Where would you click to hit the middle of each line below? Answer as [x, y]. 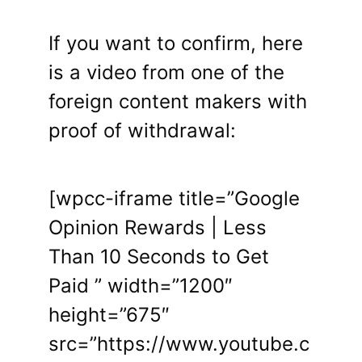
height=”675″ [109, 315]
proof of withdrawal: [142, 131]
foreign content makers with [178, 102]
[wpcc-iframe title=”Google [174, 199]
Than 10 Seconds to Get [159, 257]
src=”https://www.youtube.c [179, 344]
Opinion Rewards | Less [158, 228]
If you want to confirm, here [176, 44]
